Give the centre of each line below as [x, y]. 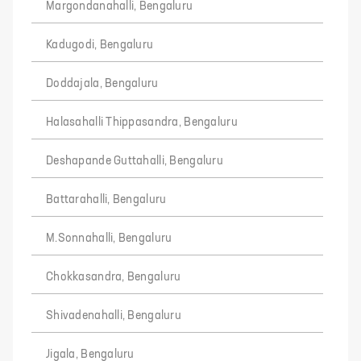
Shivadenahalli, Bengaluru [114, 316]
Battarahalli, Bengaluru [106, 200]
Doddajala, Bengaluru [102, 84]
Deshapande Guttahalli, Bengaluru [135, 161]
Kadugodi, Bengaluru [100, 45]
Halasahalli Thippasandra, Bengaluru [142, 122]
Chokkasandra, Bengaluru [114, 277]
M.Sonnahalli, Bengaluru [109, 239]
